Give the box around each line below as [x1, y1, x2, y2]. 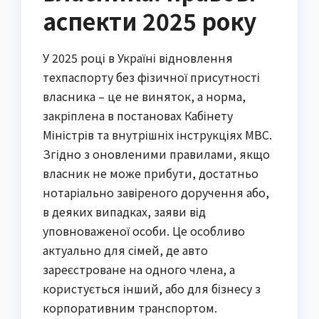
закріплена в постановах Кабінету [43, 106, 233, 124]
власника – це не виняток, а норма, [43, 87, 246, 105]
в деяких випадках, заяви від [43, 202, 206, 220]
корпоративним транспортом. [43, 298, 217, 316]
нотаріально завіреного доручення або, [43, 183, 269, 201]
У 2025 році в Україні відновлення [43, 48, 233, 66]
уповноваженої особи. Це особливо [43, 221, 245, 239]
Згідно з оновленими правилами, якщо [43, 145, 270, 162]
